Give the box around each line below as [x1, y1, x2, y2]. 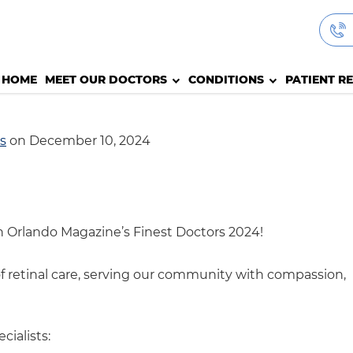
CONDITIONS [188, 72, 264, 87]
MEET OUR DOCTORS [45, 72, 167, 87]
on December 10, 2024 [6, 133, 150, 148]
